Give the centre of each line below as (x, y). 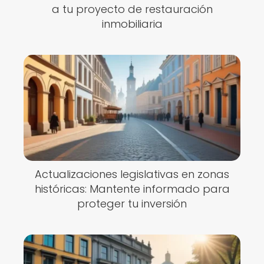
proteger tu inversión (132, 204)
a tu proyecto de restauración (132, 9)
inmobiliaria (132, 24)
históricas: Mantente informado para (132, 189)
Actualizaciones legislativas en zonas (132, 174)
